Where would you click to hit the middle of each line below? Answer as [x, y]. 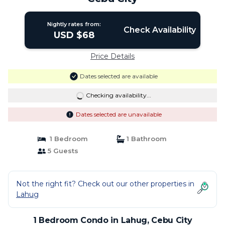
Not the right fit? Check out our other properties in [105, 184]
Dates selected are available [119, 76]
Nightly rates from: [74, 24]
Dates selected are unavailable [119, 114]
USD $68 [74, 35]
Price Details [113, 56]
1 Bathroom [146, 139]
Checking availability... [118, 95]
